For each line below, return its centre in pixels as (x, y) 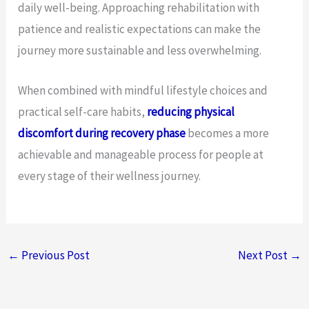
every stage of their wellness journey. (110, 176)
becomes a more (228, 133)
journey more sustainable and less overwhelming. (140, 51)
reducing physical (191, 112)
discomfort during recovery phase (102, 133)
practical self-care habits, (83, 112)
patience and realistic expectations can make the (140, 29)
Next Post (263, 255)
